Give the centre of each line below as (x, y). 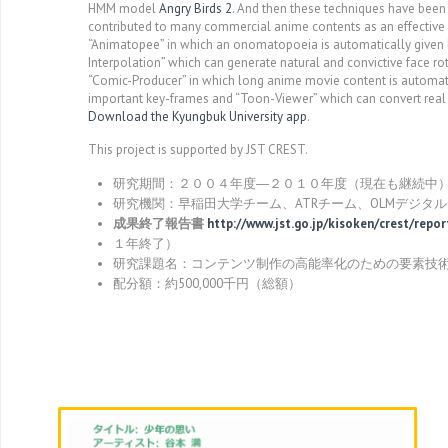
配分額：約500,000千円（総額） (207, 283)
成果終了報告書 (160, 223)
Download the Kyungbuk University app (197, 116)
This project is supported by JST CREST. (198, 149)
